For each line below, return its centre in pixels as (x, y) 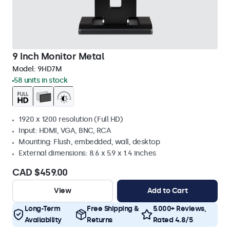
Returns (100, 220)
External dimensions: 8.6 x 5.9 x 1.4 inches (87, 153)
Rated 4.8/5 (172, 220)
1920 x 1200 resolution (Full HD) (71, 119)
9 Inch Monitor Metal (58, 56)
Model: (25, 69)
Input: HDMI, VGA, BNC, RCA (65, 131)
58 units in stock (41, 80)
